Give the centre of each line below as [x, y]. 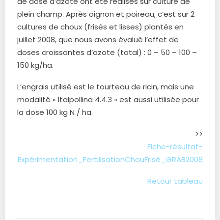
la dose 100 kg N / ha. [55, 112]
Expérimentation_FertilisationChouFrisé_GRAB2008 [110, 159]
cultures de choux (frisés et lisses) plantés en [100, 27]
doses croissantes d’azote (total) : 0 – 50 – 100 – [107, 52]
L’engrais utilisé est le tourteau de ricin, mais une [106, 87]
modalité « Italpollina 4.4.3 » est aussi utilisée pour [108, 99]
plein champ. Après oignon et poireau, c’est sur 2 [106, 14]
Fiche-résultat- [175, 147]
